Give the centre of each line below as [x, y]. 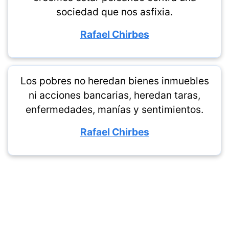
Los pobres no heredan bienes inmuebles [114, 81]
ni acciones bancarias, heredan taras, [114, 95]
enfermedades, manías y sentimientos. [114, 109]
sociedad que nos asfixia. [114, 12]
